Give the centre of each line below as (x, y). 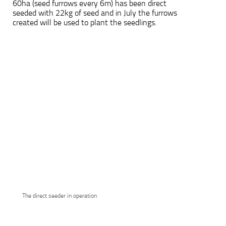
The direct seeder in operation (60, 195)
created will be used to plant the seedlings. (84, 22)
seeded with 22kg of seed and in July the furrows (95, 13)
